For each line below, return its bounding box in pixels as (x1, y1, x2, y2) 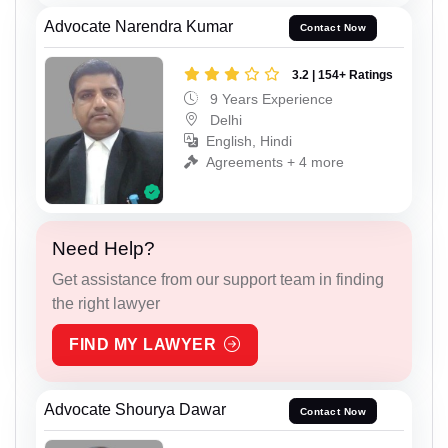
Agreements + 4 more (206, 153, 344, 170)
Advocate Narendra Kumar (44, 17, 233, 35)
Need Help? (52, 238, 155, 260)
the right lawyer (52, 295, 160, 313)
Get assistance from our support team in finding (52, 271, 384, 289)
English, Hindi (206, 132, 292, 149)
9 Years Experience (206, 90, 333, 107)
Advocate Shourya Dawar (44, 401, 226, 419)
